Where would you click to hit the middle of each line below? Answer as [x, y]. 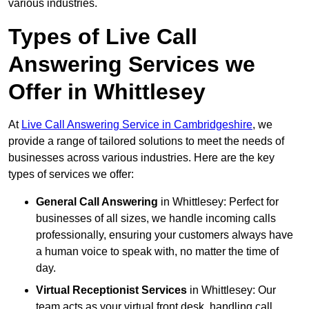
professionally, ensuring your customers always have [165, 235]
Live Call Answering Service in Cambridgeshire [137, 125]
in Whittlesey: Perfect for [218, 202]
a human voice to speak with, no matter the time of [157, 252]
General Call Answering [97, 202]
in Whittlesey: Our [231, 290]
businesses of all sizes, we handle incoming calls [156, 219]
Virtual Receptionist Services [111, 290]
